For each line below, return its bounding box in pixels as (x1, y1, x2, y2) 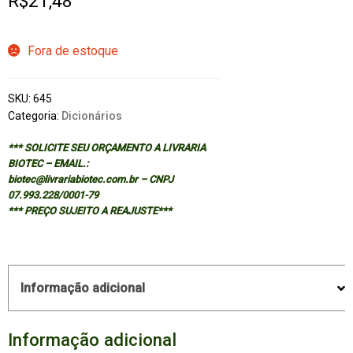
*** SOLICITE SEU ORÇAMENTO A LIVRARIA (7, 142, 206, 154)
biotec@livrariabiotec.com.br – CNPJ (7, 173, 173, 186)
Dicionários (61, 110, 122, 123)
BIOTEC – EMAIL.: (7, 158, 88, 170)
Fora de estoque (27, 43, 118, 58)
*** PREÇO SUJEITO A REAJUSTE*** (7, 205, 172, 217)
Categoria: (7, 110, 61, 123)
